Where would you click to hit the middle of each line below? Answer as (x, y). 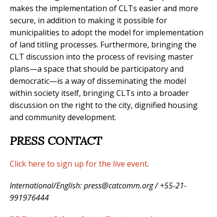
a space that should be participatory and (110, 69)
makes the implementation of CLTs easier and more (104, 8)
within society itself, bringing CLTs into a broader (99, 93)
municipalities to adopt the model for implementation (107, 33)
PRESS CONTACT (56, 141)
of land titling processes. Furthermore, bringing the (103, 45)
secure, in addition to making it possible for (88, 21)
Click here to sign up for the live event (78, 164)
